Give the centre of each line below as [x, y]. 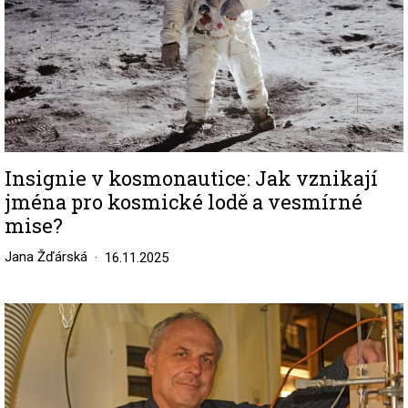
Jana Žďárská [46, 257]
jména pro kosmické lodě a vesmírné [184, 202]
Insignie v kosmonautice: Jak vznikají [191, 178]
